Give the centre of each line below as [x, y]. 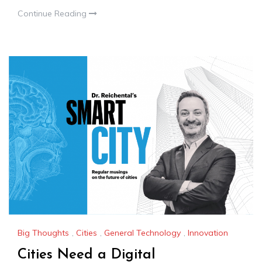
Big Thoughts [43, 233]
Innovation [208, 233]
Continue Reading [53, 14]
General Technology [142, 233]
